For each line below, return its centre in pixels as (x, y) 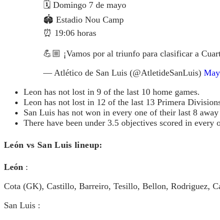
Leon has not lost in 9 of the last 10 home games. (112, 92)
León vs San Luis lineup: (57, 145)
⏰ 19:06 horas (70, 33)
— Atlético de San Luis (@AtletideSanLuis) (124, 73)
